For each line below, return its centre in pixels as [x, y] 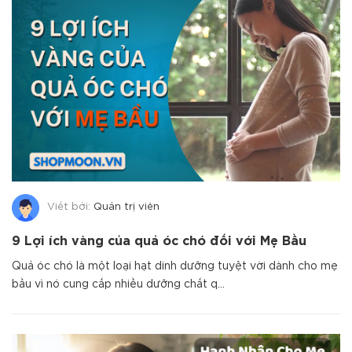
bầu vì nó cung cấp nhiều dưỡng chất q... [118, 284]
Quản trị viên [126, 207]
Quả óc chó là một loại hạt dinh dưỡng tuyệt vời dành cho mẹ [175, 266]
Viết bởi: [70, 207]
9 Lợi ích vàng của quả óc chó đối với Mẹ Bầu [159, 241]
